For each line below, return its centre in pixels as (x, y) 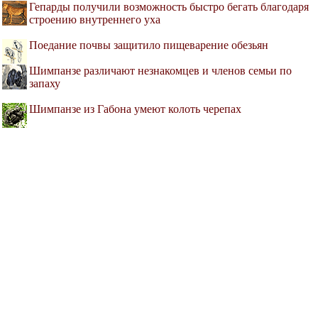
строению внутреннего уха (95, 20)
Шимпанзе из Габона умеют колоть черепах (135, 109)
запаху (45, 84)
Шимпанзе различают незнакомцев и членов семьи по (160, 71)
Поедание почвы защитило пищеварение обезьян (149, 45)
